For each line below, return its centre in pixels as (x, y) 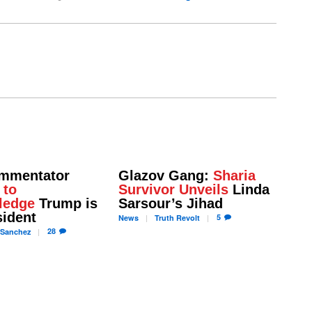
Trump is (66, 204)
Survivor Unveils (173, 190)
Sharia (234, 176)
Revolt (187, 218)
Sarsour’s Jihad (170, 204)
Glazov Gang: (165, 176)
